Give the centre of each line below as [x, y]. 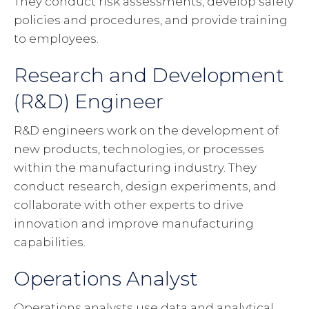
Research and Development [149, 76]
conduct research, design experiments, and [145, 187]
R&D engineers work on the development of [146, 131]
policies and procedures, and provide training [151, 20]
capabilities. [50, 242]
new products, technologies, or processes [139, 149]
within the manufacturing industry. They [135, 168]
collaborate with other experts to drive [129, 205]
